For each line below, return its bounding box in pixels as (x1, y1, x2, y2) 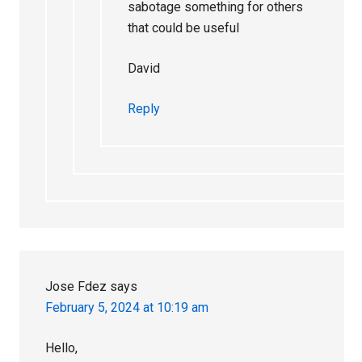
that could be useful (128, 19, 240, 36)
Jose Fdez (45, 278, 107, 294)
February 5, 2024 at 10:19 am (45, 299, 209, 315)
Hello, (45, 339, 78, 356)
